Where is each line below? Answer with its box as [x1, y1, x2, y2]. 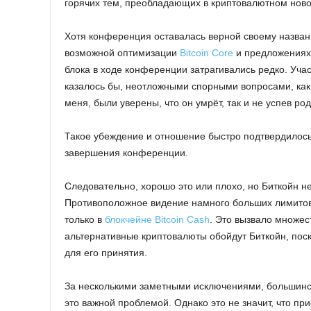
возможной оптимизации [65, 47, 180, 59]
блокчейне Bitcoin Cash [105, 214, 210, 226]
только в [65, 214, 105, 226]
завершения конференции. [65, 147, 188, 159]
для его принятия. [65, 247, 147, 259]
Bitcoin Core [180, 47, 233, 59]
